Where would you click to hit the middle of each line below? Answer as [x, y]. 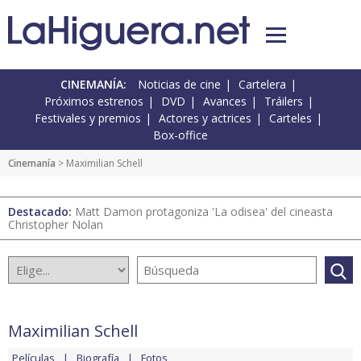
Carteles [290, 118]
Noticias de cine [179, 85]
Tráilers [283, 102]
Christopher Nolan [56, 225]
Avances [224, 102]
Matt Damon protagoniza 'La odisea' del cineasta [204, 212]
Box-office [180, 135]
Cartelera [262, 85]
